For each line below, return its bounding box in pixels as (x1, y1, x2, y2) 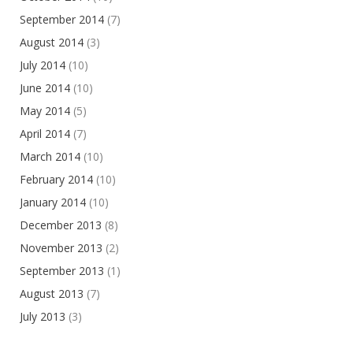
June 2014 (20, 80, 70, 95)
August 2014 (20, 34, 84, 50)
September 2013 (20, 262, 104, 278)
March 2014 (20, 148, 80, 164)
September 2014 (20, 11, 104, 27)
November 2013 (20, 240, 102, 255)
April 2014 (20, 125, 70, 141)
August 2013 (20, 285, 84, 301)
